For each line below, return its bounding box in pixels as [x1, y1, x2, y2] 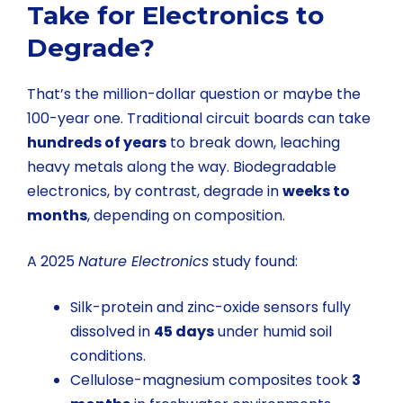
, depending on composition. [87, 205, 285, 227]
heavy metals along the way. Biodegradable [27, 157, 336, 178]
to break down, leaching [166, 132, 340, 154]
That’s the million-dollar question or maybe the [27, 84, 361, 105]
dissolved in [70, 321, 154, 343]
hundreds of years [27, 132, 166, 154]
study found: [209, 251, 298, 273]
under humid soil [214, 321, 332, 343]
